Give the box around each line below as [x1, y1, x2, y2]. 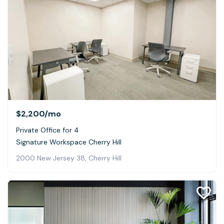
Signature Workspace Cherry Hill [16, 137, 121, 146]
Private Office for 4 [16, 125, 79, 134]
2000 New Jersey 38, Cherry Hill [16, 153, 121, 162]
